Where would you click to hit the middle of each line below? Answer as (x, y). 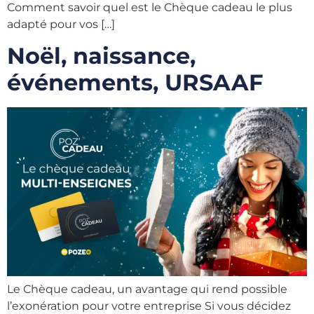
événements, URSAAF (135, 83)
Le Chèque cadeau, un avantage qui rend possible (147, 289)
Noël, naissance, (101, 56)
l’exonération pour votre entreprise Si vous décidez (149, 306)
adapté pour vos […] (61, 24)
